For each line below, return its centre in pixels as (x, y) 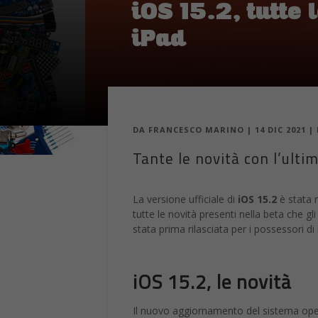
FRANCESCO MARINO (196, 130)
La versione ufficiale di (184, 199)
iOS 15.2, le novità (212, 282)
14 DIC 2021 (280, 130)
